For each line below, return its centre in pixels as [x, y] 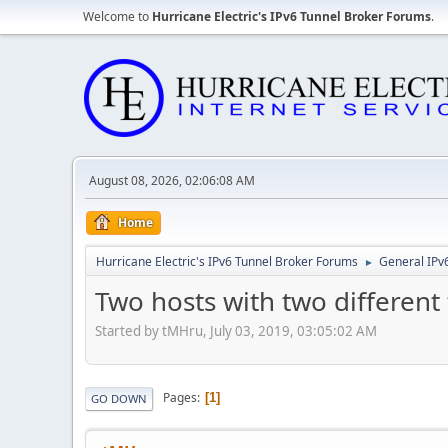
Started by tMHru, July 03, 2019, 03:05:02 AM [236, 330]
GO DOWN [119, 398]
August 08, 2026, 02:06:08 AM [172, 180]
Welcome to [117, 16]
